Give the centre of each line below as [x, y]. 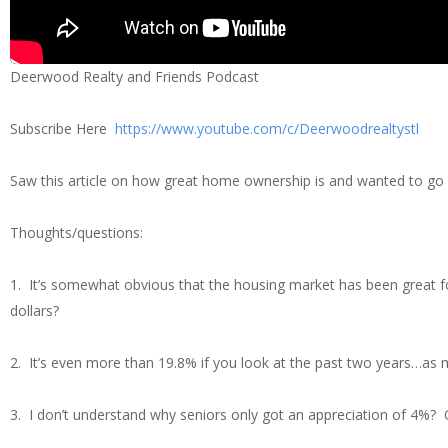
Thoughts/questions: [78, 233]
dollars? [34, 311]
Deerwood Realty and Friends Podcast [134, 77]
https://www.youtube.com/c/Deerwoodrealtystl [267, 129]
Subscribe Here [62, 129]
